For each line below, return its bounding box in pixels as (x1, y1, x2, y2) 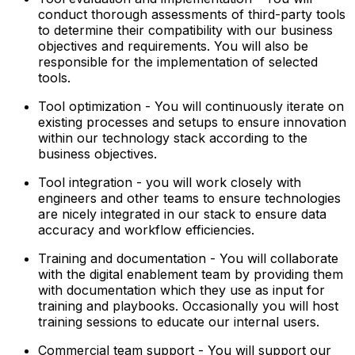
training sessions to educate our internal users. (38, 313, 319, 330)
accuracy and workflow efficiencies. (38, 221, 254, 238)
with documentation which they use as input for (38, 281, 325, 298)
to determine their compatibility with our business (38, 21, 333, 38)
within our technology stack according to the (38, 129, 307, 146)
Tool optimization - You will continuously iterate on (38, 97, 344, 114)
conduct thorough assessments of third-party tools (38, 6, 345, 22)
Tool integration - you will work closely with (38, 174, 301, 190)
